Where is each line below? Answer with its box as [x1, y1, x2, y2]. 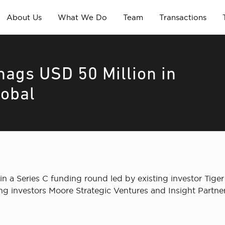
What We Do [57, 13, 107, 22]
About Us [6, 13, 42, 22]
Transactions [159, 13, 206, 22]
